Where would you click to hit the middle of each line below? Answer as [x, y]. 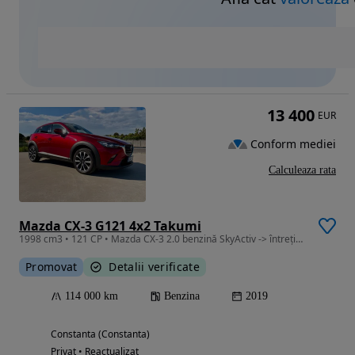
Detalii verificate [154, 266]
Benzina [182, 296]
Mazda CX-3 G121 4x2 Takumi [110, 225]
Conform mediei [293, 143]
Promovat [52, 266]
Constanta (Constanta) [100, 334]
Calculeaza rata [302, 170]
